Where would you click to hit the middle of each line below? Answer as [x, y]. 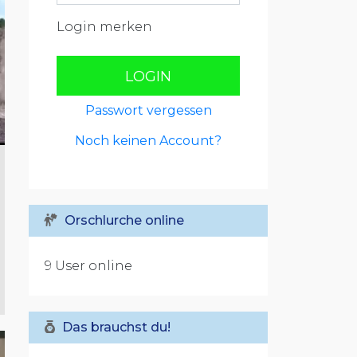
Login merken [104, 27]
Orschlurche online [123, 220]
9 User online [88, 266]
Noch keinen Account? [148, 141]
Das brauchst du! [115, 327]
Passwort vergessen [148, 110]
